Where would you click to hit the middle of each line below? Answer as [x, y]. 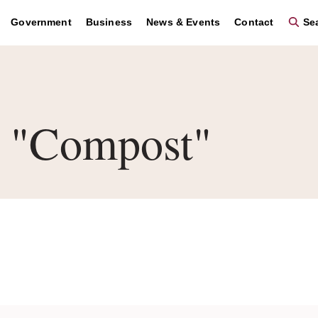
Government [41, 22]
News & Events [183, 22]
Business [109, 22]
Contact [254, 22]
